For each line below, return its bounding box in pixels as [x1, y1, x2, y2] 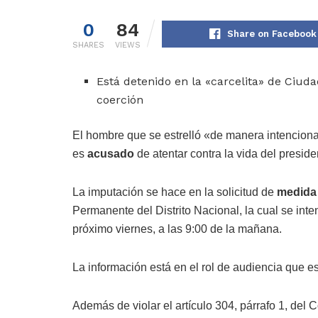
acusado [87, 148, 137, 160]
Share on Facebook [227, 28, 317, 40]
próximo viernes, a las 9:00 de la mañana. [72, 223, 282, 236]
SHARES [72, 40, 104, 50]
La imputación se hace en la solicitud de [72, 186, 277, 199]
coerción [97, 93, 144, 107]
